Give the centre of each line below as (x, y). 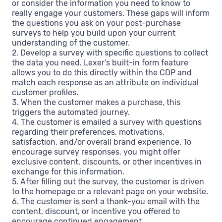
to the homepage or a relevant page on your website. (110, 191)
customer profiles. (45, 92)
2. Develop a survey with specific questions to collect (110, 53)
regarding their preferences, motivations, (88, 132)
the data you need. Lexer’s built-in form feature (100, 62)
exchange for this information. (68, 171)
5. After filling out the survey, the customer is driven (108, 181)
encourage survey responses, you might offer (96, 152)
